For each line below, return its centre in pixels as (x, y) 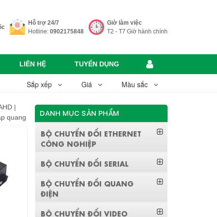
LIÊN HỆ (32, 64)
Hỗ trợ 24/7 (44, 23)
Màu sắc (138, 85)
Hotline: (39, 32)
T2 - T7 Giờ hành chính (137, 32)
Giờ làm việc (124, 23)
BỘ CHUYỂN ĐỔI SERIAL (85, 163)
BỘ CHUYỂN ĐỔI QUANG (87, 183)
